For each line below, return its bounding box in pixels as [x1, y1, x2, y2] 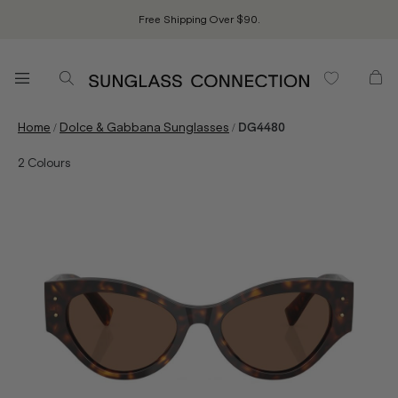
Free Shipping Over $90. [138, 13, 260, 26]
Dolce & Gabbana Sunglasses [60, 120, 229, 135]
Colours [25, 156, 71, 170]
